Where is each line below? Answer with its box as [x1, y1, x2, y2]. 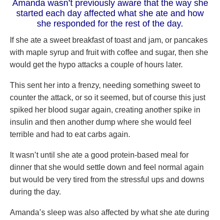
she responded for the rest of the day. [37, 19, 183, 28]
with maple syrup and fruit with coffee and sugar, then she [10, 48, 208, 56]
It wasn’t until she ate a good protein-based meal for [10, 151, 189, 159]
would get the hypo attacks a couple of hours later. [10, 60, 183, 69]
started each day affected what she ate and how [16, 8, 204, 18]
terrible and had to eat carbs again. [10, 130, 130, 138]
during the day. [10, 188, 61, 196]
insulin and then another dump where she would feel [10, 118, 192, 126]
